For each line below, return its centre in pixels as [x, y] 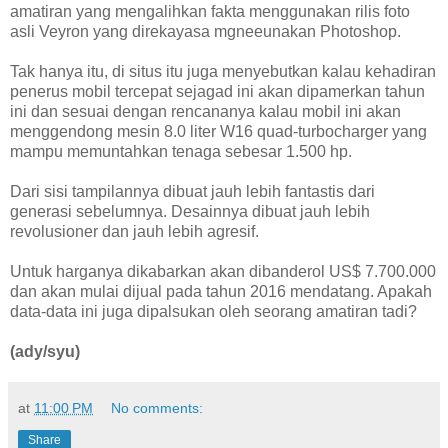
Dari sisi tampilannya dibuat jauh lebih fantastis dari [192, 191]
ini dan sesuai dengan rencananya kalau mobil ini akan [205, 111]
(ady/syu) [45, 351]
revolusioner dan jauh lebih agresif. [134, 231]
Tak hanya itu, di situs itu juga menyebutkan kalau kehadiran [223, 71]
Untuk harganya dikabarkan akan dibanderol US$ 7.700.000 [223, 271]
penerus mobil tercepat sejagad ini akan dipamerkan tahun [217, 91]
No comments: [157, 407]
